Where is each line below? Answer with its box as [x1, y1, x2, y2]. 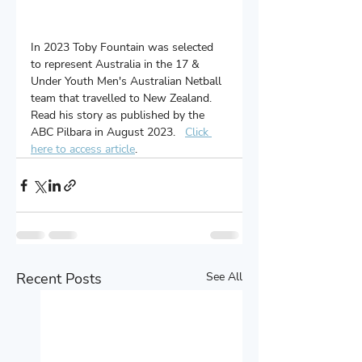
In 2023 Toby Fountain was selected [31, 40, 217, 56]
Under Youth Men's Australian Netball [31, 74, 225, 90]
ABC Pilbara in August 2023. [31, 124, 185, 141]
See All [206, 269, 242, 285]
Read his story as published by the [31, 107, 208, 124]
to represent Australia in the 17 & [31, 57, 203, 73]
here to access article [31, 141, 135, 158]
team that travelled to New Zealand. [31, 90, 218, 107]
